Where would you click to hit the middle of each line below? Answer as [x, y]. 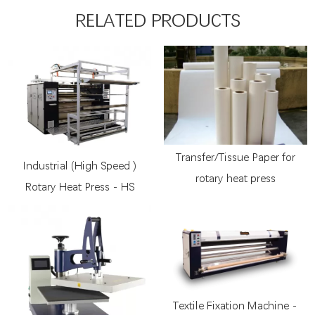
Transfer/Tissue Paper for [235, 157]
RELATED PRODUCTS [157, 20]
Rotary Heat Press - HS [79, 187]
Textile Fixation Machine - [236, 305]
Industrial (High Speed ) [79, 166]
